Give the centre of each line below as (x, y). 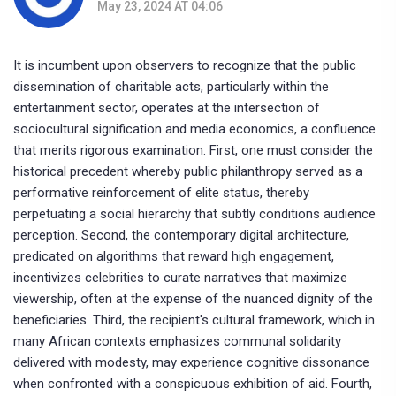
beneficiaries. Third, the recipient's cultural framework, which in (194, 320)
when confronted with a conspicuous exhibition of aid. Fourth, (193, 384)
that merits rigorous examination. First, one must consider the (193, 151)
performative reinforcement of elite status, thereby (161, 193)
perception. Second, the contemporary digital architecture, (181, 236)
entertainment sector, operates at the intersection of (167, 108)
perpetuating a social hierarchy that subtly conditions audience (194, 214)
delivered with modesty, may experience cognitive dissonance (191, 363)
